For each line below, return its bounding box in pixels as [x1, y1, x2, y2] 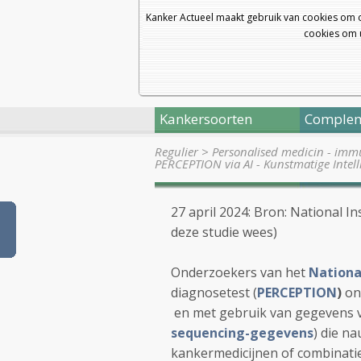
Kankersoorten [160, 110, 252, 128]
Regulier [155, 143, 198, 160]
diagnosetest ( [171, 284, 257, 301]
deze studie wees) [171, 223, 280, 241]
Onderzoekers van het [171, 263, 309, 281]
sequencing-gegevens [171, 324, 313, 342]
